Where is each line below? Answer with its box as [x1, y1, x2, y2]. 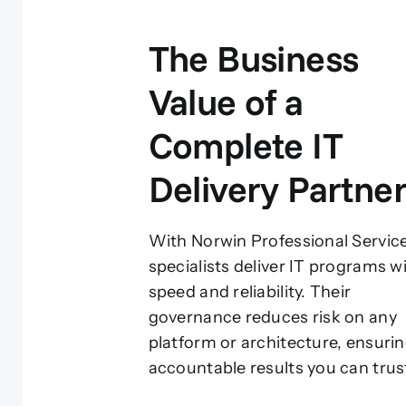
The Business [148, 35, 359, 82]
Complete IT [148, 122, 343, 169]
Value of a [148, 79, 304, 125]
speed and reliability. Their [148, 282, 352, 303]
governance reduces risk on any [148, 307, 397, 328]
